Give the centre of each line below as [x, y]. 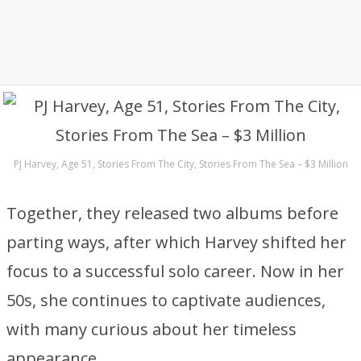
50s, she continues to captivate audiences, [166, 300]
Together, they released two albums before [172, 213]
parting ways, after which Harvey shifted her [176, 242]
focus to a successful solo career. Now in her [175, 271]
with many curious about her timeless [151, 329]
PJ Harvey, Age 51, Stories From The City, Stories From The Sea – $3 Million [180, 164]
